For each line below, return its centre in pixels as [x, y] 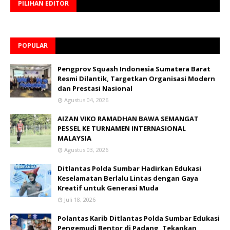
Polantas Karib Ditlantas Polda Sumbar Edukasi [139, 218]
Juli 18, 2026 [80, 199]
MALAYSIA [74, 138]
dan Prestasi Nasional [95, 88]
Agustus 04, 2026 [86, 100]
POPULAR [33, 45]
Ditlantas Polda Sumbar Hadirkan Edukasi [129, 168]
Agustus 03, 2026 [86, 149]
